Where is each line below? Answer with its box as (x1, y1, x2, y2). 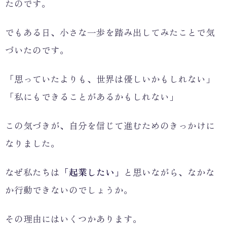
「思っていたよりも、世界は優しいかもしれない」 (5, 72, 215, 85)
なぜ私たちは (5, 165, 60, 178)
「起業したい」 (60, 165, 124, 178)
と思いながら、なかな (124, 165, 215, 178)
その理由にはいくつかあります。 (5, 212, 142, 225)
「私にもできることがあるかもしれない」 (5, 90, 178, 103)
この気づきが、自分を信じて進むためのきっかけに (5, 119, 215, 132)
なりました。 (5, 136, 60, 149)
